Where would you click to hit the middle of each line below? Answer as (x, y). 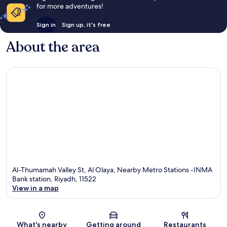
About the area (53, 47)
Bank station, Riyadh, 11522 (54, 179)
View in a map (35, 188)
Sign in (46, 24)
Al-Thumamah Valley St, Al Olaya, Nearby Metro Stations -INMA (112, 170)
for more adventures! (70, 6)
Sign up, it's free (86, 24)
